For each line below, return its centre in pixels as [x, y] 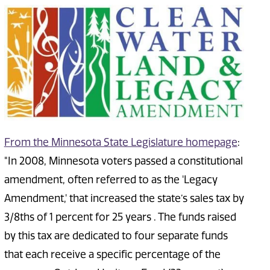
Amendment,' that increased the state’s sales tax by [124, 199]
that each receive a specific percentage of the [112, 255]
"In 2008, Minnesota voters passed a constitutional [123, 161]
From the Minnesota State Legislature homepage [121, 143]
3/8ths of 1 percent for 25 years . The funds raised [120, 217]
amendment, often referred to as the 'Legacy [111, 180]
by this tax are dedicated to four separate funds [116, 236]
